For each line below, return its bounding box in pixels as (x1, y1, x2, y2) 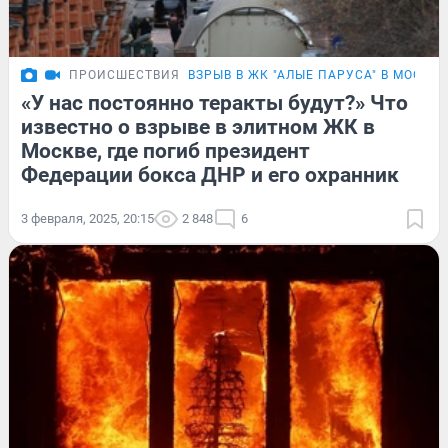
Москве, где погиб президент (21, 139, 310, 164)
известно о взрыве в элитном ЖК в (21, 115, 375, 140)
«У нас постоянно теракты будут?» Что (21, 91, 408, 116)
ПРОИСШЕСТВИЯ (69, 68, 180, 83)
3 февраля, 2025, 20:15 (21, 211, 154, 227)
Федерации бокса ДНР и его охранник (21, 163, 399, 188)
